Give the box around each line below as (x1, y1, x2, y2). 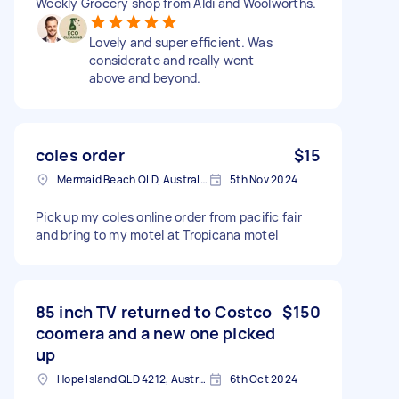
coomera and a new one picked (36, 322, 276, 344)
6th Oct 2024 (230, 370, 297, 387)
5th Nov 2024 (230, 171, 297, 187)
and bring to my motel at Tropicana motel (36, 225, 278, 243)
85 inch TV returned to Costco (36, 300, 273, 322)
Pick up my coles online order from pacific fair (36, 208, 302, 225)
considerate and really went (89, 51, 254, 69)
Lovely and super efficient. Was (89, 33, 273, 51)
